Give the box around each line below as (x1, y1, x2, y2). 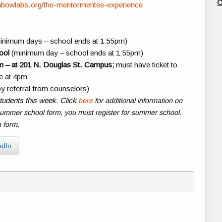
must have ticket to (116, 60, 178, 69)
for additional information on (92, 96, 182, 105)
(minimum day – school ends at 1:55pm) (9, 48, 144, 57)
